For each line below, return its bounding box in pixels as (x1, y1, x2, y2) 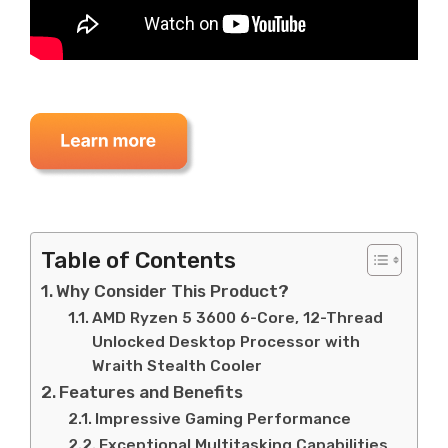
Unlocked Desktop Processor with (92, 332, 361, 351)
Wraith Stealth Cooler (92, 356, 263, 375)
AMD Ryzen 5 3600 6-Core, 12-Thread (92, 308, 384, 327)
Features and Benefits (59, 381, 244, 402)
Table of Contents (41, 246, 236, 274)
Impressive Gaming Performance (95, 409, 352, 428)
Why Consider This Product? (56, 280, 290, 301)
